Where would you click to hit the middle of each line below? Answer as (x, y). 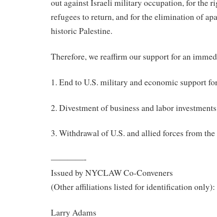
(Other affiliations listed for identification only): (133, 187)
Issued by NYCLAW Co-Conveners (112, 173)
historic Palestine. (82, 31)
